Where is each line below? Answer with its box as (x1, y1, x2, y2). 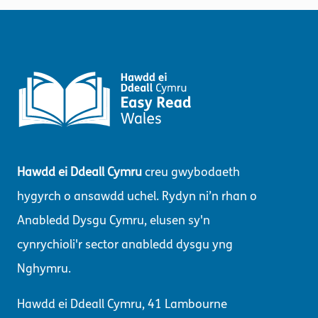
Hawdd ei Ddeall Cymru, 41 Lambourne (17, 297, 227, 312)
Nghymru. (17, 261, 71, 277)
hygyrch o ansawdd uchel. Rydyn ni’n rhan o (17, 189, 257, 204)
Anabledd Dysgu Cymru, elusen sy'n (17, 213, 210, 229)
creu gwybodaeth (142, 165, 240, 180)
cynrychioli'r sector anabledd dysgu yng (17, 237, 233, 253)
